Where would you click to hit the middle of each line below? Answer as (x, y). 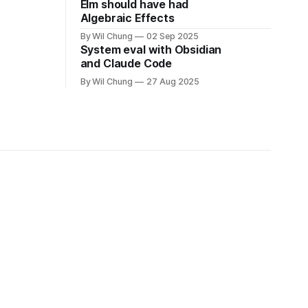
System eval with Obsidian (151, 49)
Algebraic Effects (127, 18)
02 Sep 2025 (173, 36)
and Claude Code (126, 63)
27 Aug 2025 (173, 81)
